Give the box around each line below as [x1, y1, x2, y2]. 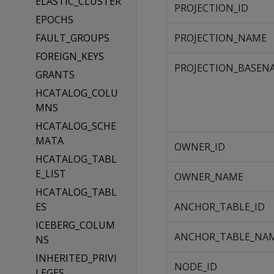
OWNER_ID [174, 140, 225, 154]
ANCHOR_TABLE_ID [174, 200, 265, 213]
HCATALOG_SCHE [35, 119, 116, 133]
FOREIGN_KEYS [35, 50, 104, 63]
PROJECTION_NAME [174, 31, 267, 45]
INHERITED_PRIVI [35, 251, 117, 265]
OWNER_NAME [174, 170, 243, 183]
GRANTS [35, 68, 75, 81]
